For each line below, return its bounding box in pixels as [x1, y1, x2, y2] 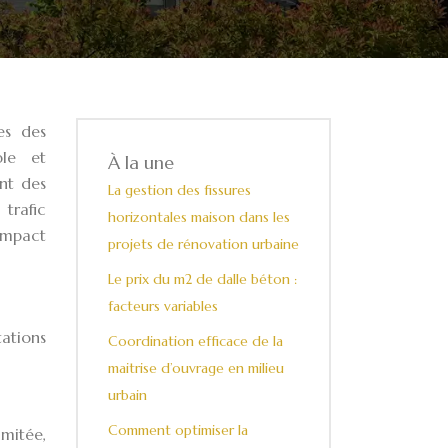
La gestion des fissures [108, 181, 251, 199]
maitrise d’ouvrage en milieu [108, 359, 284, 377]
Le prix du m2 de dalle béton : [108, 270, 297, 288]
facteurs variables [108, 297, 218, 315]
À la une [108, 151, 174, 174]
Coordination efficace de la [108, 332, 283, 350]
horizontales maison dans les [108, 208, 290, 226]
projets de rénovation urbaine [108, 235, 299, 253]
